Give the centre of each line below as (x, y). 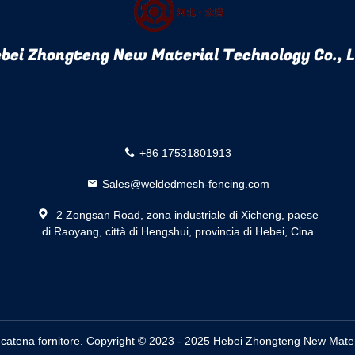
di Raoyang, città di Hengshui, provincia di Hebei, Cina (177, 231)
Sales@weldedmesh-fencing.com (185, 183)
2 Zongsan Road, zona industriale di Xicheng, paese (185, 214)
